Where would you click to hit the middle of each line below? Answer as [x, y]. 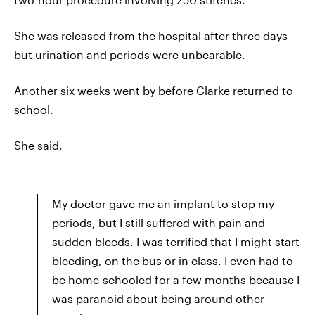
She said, [38, 145]
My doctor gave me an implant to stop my [163, 204]
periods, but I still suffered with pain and [159, 223]
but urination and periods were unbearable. [130, 54]
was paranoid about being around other [158, 298]
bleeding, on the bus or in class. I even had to [173, 261]
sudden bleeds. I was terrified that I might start [176, 242]
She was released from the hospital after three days [151, 36]
